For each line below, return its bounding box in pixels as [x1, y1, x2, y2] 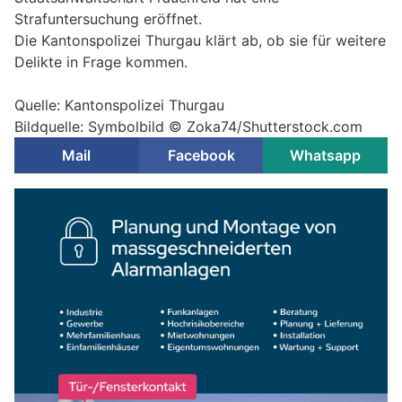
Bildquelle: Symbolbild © [14, 117, 187, 135]
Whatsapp [290, 145, 362, 164]
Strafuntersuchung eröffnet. [14, 9, 202, 28]
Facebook [167, 145, 235, 164]
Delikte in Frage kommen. [14, 52, 188, 71]
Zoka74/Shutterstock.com [187, 117, 363, 135]
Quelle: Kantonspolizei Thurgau [14, 95, 224, 114]
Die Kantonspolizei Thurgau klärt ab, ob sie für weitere [14, 31, 386, 49]
